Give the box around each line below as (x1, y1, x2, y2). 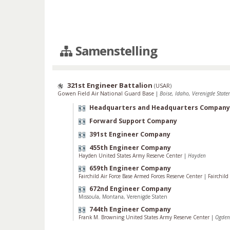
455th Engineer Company (89, 143, 171, 152)
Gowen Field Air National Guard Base (57, 90, 156, 97)
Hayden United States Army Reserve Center (79, 152, 184, 159)
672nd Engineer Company (89, 184, 171, 193)
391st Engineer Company (89, 130, 170, 139)
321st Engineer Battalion (67, 81, 152, 90)
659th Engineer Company (89, 164, 171, 172)
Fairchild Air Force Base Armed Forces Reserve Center (79, 172, 204, 180)
